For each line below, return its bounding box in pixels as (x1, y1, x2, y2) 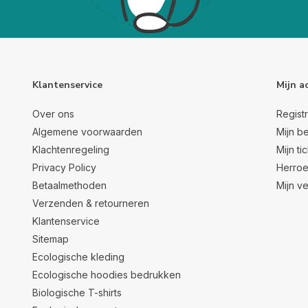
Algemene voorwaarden (32, 126, 142, 137)
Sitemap (32, 233, 69, 245)
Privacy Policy (32, 162, 96, 173)
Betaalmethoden (32, 179, 107, 191)
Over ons (32, 108, 74, 120)
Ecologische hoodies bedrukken (32, 269, 181, 280)
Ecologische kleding (32, 251, 124, 263)
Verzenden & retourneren (32, 197, 149, 209)
